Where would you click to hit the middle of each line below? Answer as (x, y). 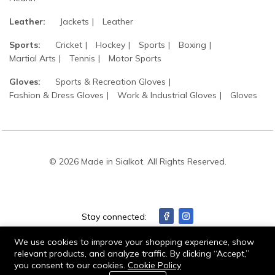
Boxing (192, 45)
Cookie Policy (154, 265)
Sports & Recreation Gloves (110, 82)
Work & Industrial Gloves (167, 95)
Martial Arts (33, 58)
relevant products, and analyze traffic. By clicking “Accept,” (132, 254)
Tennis (82, 58)
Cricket (69, 45)
